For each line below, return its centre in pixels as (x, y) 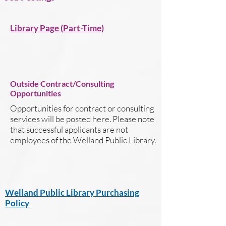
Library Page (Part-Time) (57, 28)
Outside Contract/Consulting (62, 83)
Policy (17, 203)
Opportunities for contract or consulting (82, 108)
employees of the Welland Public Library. (83, 140)
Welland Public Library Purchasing (72, 192)
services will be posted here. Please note (82, 119)
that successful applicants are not (69, 129)
